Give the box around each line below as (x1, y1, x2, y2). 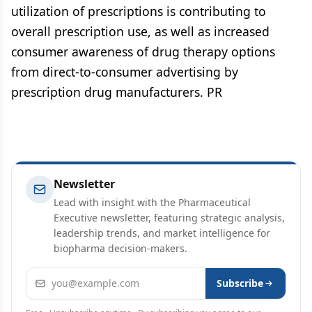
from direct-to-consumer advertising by (11, 63, 238, 80)
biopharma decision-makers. (54, 242, 187, 255)
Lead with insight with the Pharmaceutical (54, 196, 251, 209)
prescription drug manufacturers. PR (11, 84, 222, 100)
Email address (26, 268, 100, 283)
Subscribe (216, 276, 263, 290)
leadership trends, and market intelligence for (54, 226, 270, 240)
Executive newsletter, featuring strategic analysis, (54, 211, 285, 224)
